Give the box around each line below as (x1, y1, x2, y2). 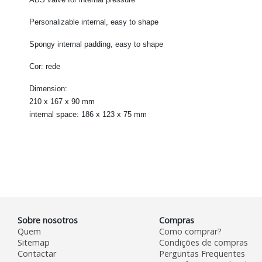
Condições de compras (158, 237, 248, 249)
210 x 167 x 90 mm (29, 97, 95, 106)
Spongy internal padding (29, 40, 111, 49)
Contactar (18, 248, 56, 260)
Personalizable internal (29, 18, 106, 27)
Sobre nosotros (18, 215, 78, 226)
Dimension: (29, 84, 67, 94)
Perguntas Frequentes (158, 248, 245, 260)
